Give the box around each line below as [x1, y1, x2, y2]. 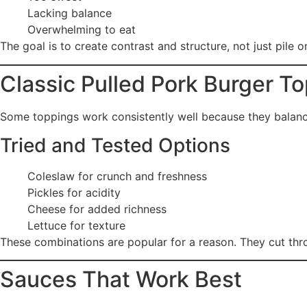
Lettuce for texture [27, 218, 125, 232]
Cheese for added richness [27, 201, 167, 216]
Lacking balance [27, 6, 112, 21]
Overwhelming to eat [27, 23, 136, 37]
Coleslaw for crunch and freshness [27, 169, 207, 183]
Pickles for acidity [27, 185, 121, 199]
